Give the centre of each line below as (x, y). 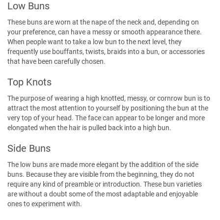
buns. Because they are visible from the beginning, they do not (101, 174)
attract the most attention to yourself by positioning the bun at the (108, 108)
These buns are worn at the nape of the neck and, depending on (103, 22)
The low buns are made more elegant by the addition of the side (103, 164)
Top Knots (29, 82)
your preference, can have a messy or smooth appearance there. (105, 32)
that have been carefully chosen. (56, 61)
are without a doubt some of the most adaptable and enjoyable (103, 194)
